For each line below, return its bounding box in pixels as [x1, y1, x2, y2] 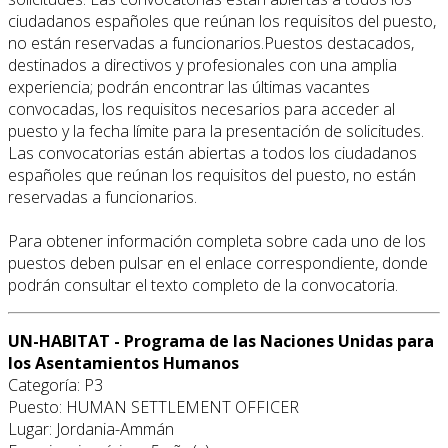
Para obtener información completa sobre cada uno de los [8, 229, 426, 252]
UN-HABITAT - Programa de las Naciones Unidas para [8, 329, 434, 352]
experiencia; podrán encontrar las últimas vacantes [8, 75, 370, 98]
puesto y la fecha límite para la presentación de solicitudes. [8, 119, 424, 142]
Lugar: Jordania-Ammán [8, 417, 174, 440]
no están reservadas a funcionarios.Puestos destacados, [8, 31, 414, 54]
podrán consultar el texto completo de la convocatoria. [8, 273, 398, 296]
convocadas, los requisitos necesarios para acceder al [8, 97, 395, 120]
